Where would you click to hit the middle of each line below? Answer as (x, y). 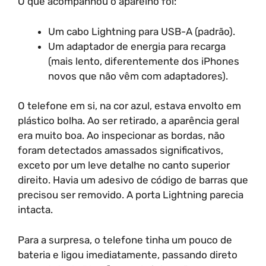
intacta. (35, 210)
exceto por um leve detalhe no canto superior (124, 165)
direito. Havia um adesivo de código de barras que (133, 180)
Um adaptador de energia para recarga (137, 46)
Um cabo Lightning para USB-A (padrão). (142, 31)
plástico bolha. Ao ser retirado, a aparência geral (129, 121)
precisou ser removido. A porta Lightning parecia (131, 195)
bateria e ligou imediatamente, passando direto (128, 254)
